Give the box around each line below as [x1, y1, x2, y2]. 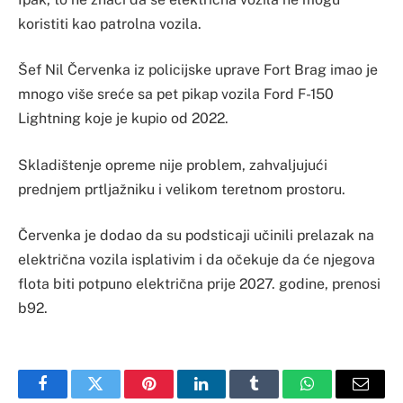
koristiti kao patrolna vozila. [18, 14, 201, 32]
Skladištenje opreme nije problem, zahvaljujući [18, 156, 327, 174]
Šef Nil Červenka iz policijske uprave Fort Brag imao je [18, 61, 378, 79]
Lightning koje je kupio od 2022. [18, 110, 228, 128]
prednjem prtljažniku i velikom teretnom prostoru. [18, 180, 345, 198]
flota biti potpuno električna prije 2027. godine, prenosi [18, 275, 381, 293]
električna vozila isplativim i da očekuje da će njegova [18, 251, 375, 269]
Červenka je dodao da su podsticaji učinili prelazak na [18, 227, 374, 245]
